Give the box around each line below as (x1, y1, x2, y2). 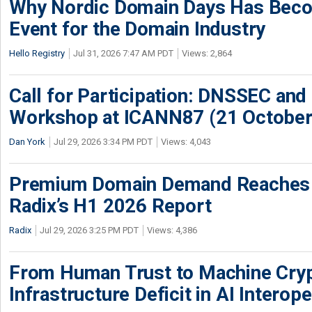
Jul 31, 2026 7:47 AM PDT (73, 48, 173, 58)
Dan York (9, 136, 45, 147)
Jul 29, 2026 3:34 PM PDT (54, 136, 153, 147)
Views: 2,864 (182, 48, 232, 58)
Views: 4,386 (147, 225, 197, 235)
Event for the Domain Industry (9, 17, 266, 40)
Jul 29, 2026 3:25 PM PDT (40, 225, 139, 235)
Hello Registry (9, 48, 65, 58)
